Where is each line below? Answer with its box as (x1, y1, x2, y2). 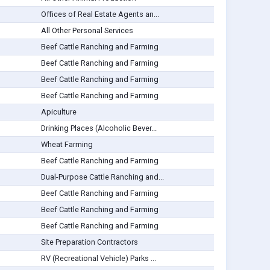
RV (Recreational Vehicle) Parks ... (40, 254, 156, 263)
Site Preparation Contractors (40, 237, 138, 247)
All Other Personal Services (40, 26, 133, 36)
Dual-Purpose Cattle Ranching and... (40, 172, 164, 182)
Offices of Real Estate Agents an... (40, 10, 159, 19)
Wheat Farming (40, 140, 93, 149)
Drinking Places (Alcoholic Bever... (40, 124, 157, 133)
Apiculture (40, 107, 77, 117)
